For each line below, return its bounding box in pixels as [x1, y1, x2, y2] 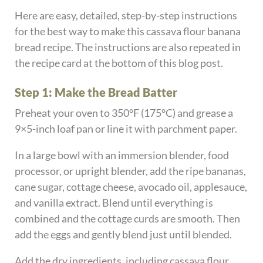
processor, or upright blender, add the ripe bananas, [15, 164, 247, 178]
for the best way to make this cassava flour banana [15, 25, 241, 38]
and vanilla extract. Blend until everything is [15, 196, 214, 210]
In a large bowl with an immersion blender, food [15, 149, 230, 162]
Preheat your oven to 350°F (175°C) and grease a [15, 106, 234, 120]
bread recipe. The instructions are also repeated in [15, 41, 241, 54]
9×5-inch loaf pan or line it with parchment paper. [15, 122, 238, 136]
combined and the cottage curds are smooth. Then [15, 212, 241, 225]
